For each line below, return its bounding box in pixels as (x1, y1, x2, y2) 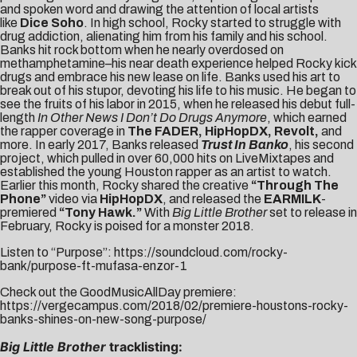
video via (49, 191, 100, 206)
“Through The (251, 178, 339, 192)
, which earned (267, 110, 347, 124)
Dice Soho (20, 15, 84, 29)
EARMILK (264, 191, 321, 206)
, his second (288, 137, 354, 151)
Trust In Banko (201, 137, 288, 151)
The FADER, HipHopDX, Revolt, (127, 124, 321, 138)
